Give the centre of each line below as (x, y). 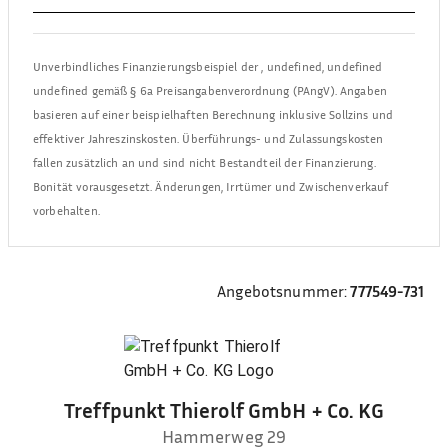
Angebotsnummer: (282, 291)
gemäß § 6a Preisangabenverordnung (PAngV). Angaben (238, 90)
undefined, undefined (324, 66)
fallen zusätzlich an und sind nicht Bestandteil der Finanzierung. (204, 162)
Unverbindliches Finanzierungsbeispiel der (147, 66)
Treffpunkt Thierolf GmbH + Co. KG (224, 410)
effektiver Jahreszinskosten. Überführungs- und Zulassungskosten (208, 138)
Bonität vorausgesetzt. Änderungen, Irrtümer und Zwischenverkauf (211, 186)
